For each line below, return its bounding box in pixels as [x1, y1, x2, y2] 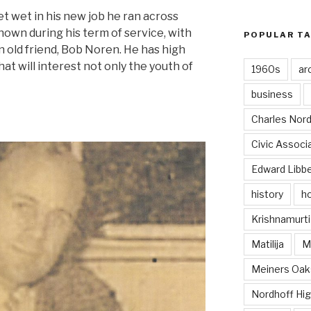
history [251, 187, 283, 200]
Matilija [251, 237, 284, 250]
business [251, 87, 293, 100]
